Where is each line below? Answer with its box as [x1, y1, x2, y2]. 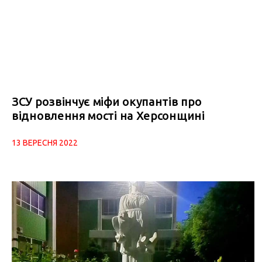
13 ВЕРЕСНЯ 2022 [12, 137, 78, 147]
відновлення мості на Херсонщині [12, 108, 205, 122]
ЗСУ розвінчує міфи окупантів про [12, 94, 202, 108]
